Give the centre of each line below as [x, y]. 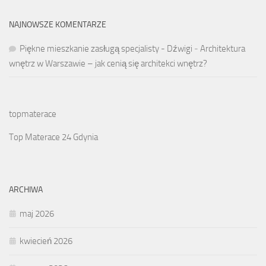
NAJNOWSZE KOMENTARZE [58, 25]
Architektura [223, 49]
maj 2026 [37, 214]
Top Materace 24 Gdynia [53, 137]
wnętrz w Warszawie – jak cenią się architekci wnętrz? [108, 64]
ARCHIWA [26, 190]
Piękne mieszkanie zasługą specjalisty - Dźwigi [106, 49]
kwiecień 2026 [46, 241]
